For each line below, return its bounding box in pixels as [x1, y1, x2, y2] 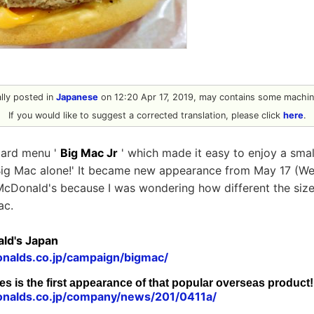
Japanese [56, 92, 98, 102]
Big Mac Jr [60, 146, 118, 160]
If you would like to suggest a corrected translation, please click [8, 110, 283, 121]
